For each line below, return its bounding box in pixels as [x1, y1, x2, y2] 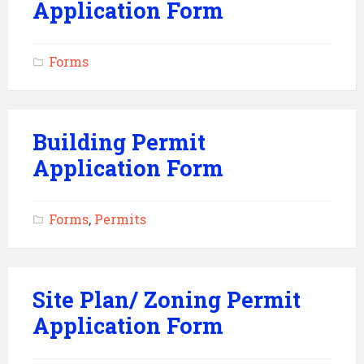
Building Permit [32, 128, 206, 156]
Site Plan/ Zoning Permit [32, 285, 301, 314]
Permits [94, 210, 146, 227]
